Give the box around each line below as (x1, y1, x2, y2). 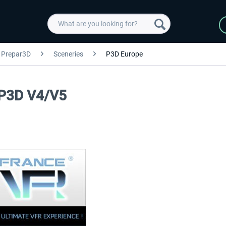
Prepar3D (1, 50, 31, 58)
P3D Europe (106, 50, 143, 58)
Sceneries (53, 50, 83, 58)
